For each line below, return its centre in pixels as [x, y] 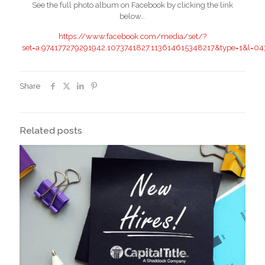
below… [132, 16]
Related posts [51, 130]
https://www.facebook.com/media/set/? [132, 36]
